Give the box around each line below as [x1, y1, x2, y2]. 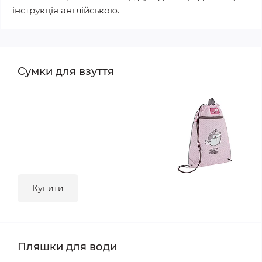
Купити [32, 183, 64, 194]
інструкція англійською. [12, 5, 119, 16]
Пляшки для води [18, 240, 117, 253]
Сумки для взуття [18, 65, 114, 78]
